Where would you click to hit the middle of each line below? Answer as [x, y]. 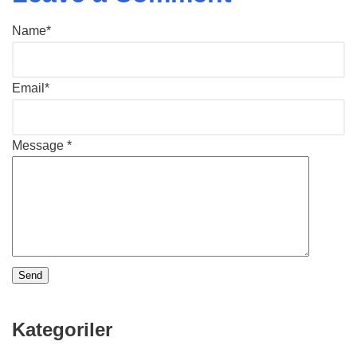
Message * [42, 146]
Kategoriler [62, 329]
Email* [31, 88]
